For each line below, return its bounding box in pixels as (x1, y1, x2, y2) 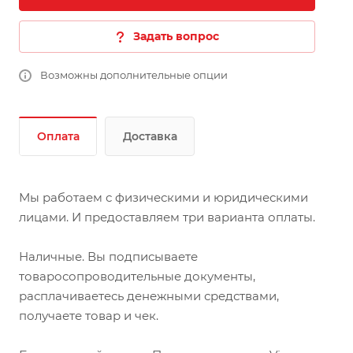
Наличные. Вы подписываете (19, 249, 198, 264)
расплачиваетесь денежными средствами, (19, 288, 279, 303)
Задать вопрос (132, 29, 219, 43)
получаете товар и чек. (19, 308, 158, 323)
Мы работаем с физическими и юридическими (19, 190, 308, 205)
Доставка (123, 129, 177, 143)
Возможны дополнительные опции (40, 69, 228, 81)
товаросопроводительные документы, (19, 269, 255, 284)
